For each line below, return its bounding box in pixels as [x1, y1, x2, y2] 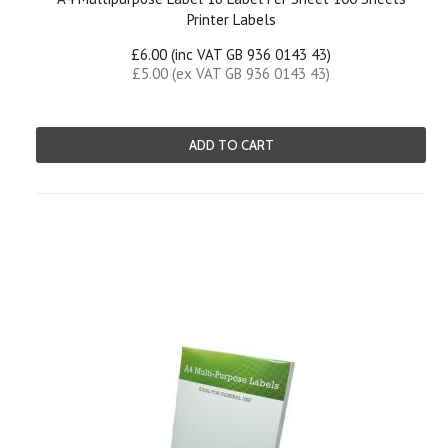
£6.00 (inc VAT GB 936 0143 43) [131, 45, 331, 64]
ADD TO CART [188, 137, 274, 153]
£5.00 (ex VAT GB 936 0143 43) [132, 64, 330, 83]
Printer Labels [186, 10, 276, 29]
